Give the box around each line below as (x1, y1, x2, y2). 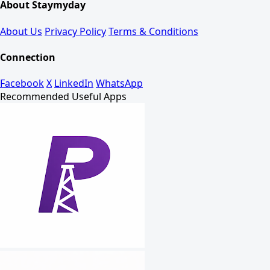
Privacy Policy (45, 24, 106, 38)
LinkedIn (54, 77, 93, 90)
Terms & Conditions (108, 24, 198, 38)
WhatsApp (96, 77, 143, 90)
